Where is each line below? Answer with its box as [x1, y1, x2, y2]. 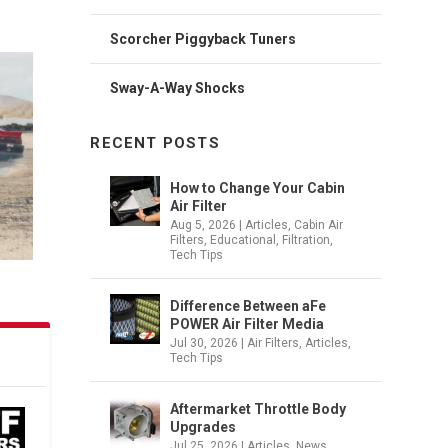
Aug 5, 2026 [170, 217, 237, 232]
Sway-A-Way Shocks [110, 79, 246, 96]
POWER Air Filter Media [170, 315, 325, 332]
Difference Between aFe [170, 297, 327, 314]
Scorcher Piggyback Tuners [110, 30, 297, 47]
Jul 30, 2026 [170, 335, 239, 350]
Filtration [282, 232, 331, 247]
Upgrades [170, 418, 237, 435]
